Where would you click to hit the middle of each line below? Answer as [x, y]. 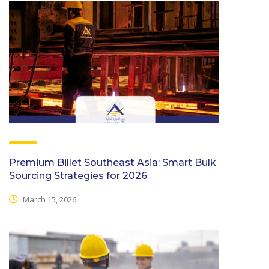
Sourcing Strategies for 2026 [78, 175]
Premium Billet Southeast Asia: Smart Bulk [113, 162]
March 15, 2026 [49, 200]
